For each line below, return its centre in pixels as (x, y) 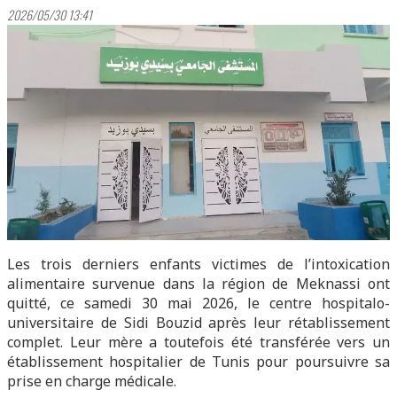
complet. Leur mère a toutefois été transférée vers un (198, 342)
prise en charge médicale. (92, 381)
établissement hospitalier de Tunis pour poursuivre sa (198, 362)
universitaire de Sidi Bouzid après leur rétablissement (198, 323)
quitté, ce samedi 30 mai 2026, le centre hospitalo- (198, 303)
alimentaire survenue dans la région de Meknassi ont (198, 284)
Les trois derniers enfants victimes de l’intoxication (198, 264)
